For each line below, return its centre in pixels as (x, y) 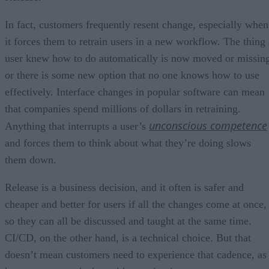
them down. (31, 159)
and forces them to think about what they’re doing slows (128, 143)
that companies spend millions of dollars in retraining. (123, 108)
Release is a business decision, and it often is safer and (124, 187)
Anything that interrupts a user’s (77, 126)
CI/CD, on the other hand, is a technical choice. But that (128, 237)
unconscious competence (208, 125)
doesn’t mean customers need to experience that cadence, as (136, 254)
